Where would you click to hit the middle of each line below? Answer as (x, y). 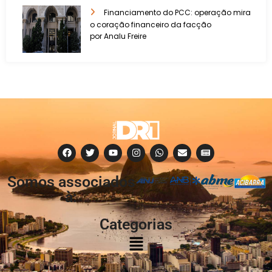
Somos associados (71, 182)
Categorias (136, 224)
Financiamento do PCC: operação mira (177, 13)
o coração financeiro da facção (151, 25)
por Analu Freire (118, 36)
